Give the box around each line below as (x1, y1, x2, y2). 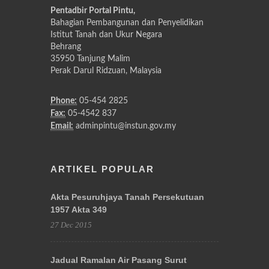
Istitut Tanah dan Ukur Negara (50, 30, 162, 39)
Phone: (50, 96, 77, 105)
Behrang (50, 42, 81, 51)
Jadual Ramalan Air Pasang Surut (50, 255, 187, 265)
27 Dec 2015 (50, 220, 92, 229)
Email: (50, 121, 73, 130)
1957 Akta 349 (50, 204, 107, 214)
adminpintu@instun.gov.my (73, 121, 176, 130)
